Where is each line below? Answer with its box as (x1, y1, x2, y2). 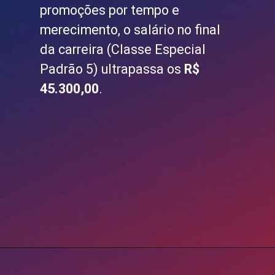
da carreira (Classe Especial (40, 42, 206, 58)
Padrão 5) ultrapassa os (40, 61, 185, 77)
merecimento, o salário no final (40, 22, 221, 38)
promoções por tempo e (40, 2, 180, 18)
